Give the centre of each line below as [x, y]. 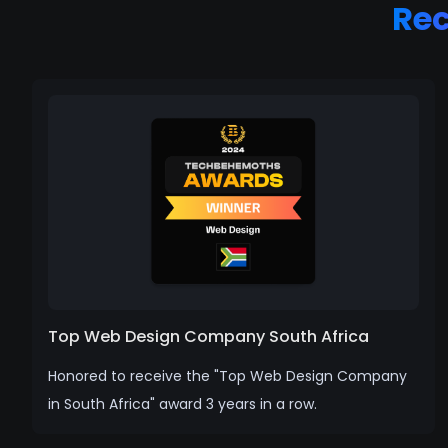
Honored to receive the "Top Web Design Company [227, 375]
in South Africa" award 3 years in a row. [182, 403]
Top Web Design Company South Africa [208, 336]
